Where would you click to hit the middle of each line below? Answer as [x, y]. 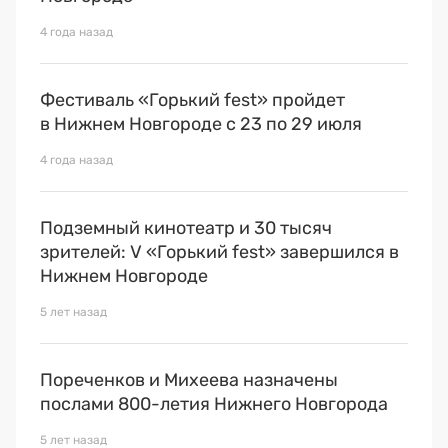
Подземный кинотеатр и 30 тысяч [186, 227]
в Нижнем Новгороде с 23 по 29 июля [201, 123]
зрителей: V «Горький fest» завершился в [219, 251]
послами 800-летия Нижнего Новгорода [214, 403]
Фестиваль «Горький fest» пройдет [192, 99]
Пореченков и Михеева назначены [189, 379]
